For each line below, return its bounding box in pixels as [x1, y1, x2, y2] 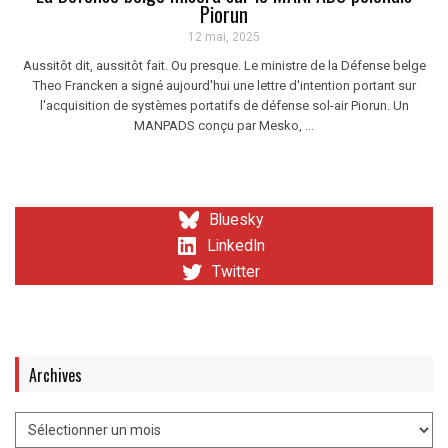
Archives [29, 363, 82, 388]
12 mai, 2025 [188, 30, 260, 45]
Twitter [212, 263, 260, 282]
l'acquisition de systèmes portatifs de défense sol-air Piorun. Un [39, 98, 409, 114]
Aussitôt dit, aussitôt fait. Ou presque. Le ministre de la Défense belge [22, 58, 426, 74]
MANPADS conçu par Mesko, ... [134, 118, 314, 134]
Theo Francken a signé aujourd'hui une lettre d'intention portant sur [32, 78, 416, 94]
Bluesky [209, 211, 263, 230]
